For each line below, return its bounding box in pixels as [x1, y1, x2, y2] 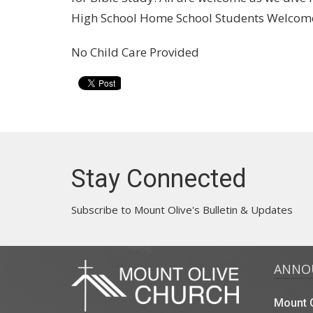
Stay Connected [71, 163, 247, 194]
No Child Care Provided [71, 43, 199, 60]
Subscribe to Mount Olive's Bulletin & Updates [71, 202, 293, 217]
